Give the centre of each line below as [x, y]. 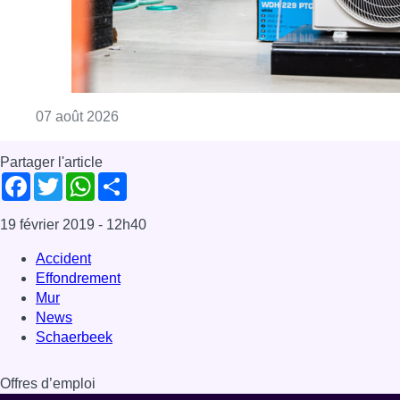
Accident [63, 20]
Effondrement [78, 39]
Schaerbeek [74, 98]
